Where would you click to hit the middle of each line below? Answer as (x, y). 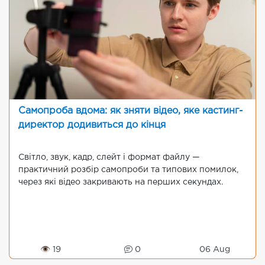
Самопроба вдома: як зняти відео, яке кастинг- (131, 111)
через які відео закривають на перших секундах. (121, 182)
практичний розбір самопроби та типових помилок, (128, 170)
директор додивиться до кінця (92, 125)
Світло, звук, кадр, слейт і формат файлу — (109, 158)
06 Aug (214, 250)
